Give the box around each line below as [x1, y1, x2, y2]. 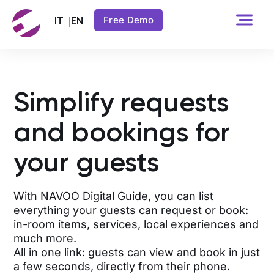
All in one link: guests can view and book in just [13, 246, 261, 259]
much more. [13, 232, 77, 245]
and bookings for [13, 116, 231, 149]
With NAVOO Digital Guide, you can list [13, 190, 214, 203]
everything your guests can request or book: [13, 204, 249, 217]
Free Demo [103, 14, 154, 26]
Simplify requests [13, 86, 229, 119]
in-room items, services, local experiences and [13, 218, 259, 231]
